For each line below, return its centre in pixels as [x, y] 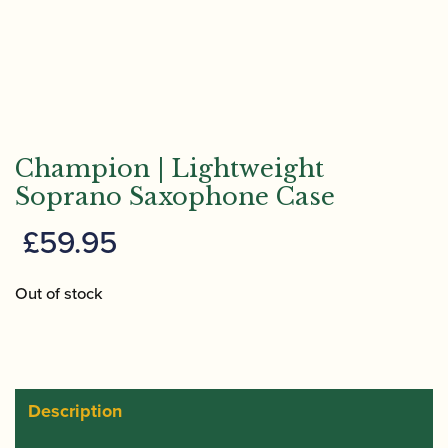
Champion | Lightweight [169, 168]
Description [75, 411]
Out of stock [59, 293]
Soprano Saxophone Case [175, 196]
